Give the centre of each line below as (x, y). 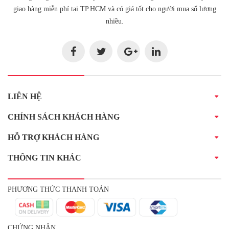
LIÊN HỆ (25, 97)
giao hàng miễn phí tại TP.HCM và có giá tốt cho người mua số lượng (114, 9)
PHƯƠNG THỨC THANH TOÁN (58, 190)
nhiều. (114, 21)
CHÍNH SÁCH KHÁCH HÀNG (64, 117)
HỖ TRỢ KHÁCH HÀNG (53, 138)
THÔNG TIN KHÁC (44, 158)
